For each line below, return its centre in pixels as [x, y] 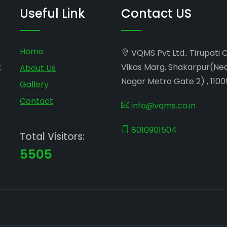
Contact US [156, 13]
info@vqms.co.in [162, 106]
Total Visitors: [52, 136]
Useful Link [52, 13]
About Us [38, 68]
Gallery [34, 85]
